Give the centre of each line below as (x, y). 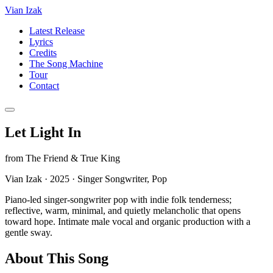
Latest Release (57, 31)
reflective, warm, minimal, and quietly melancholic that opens (123, 210)
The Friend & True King (73, 158)
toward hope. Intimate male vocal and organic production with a (128, 221)
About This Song (57, 258)
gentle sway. (29, 232)
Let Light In (43, 132)
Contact (44, 86)
